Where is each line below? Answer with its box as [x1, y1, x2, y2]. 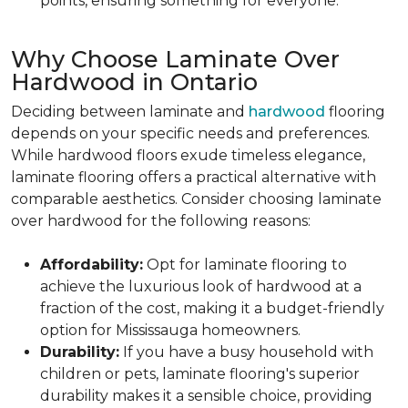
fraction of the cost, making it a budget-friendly [40, 300, 384, 317]
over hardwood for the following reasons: [11, 212, 311, 229]
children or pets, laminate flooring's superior [40, 365, 360, 382]
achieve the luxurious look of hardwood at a [40, 278, 362, 295]
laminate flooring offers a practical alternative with [11, 168, 376, 186]
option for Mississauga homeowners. [40, 321, 301, 339]
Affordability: [40, 256, 143, 273]
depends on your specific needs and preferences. [11, 125, 370, 142]
